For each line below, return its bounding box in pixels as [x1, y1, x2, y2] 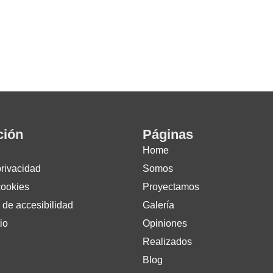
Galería [143, 200, 174, 211]
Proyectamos [143, 182, 199, 193]
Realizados [143, 236, 192, 247]
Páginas [143, 127, 193, 143]
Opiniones [143, 218, 187, 229]
